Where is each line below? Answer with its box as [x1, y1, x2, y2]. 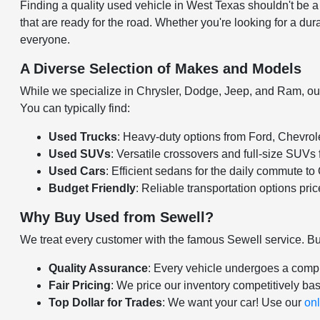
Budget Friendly [49, 182, 136, 194]
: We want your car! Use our [162, 296, 305, 309]
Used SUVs [49, 148, 111, 160]
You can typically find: [20, 102, 131, 114]
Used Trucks [49, 131, 118, 143]
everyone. [20, 34, 71, 46]
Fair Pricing [49, 279, 111, 291]
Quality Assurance [49, 262, 149, 274]
